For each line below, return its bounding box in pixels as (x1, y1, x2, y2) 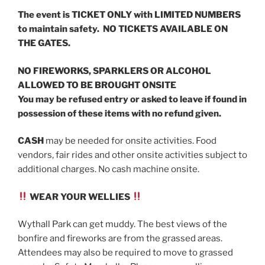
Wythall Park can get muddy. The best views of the (18, 219, 227, 230)
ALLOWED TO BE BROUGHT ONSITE (18, 79, 176, 91)
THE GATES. (18, 38, 70, 49)
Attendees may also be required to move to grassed (18, 247, 233, 258)
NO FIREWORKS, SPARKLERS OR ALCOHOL (18, 65, 211, 76)
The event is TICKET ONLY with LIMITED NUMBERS (18, 9, 241, 21)
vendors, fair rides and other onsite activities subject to (18, 150, 247, 161)
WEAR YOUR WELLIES (28, 191, 132, 202)
